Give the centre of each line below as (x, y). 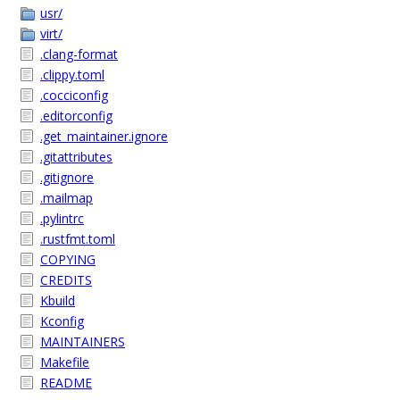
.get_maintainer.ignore (104, 136)
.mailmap (67, 198)
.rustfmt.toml (78, 239)
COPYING (68, 259)
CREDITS (66, 280)
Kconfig (62, 321)
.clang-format (79, 54)
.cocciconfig (74, 95)
